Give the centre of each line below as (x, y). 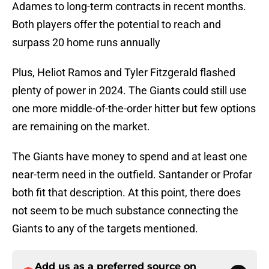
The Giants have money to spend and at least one (130, 157)
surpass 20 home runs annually (86, 43)
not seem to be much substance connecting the (125, 211)
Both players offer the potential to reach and (116, 25)
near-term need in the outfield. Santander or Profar (132, 175)
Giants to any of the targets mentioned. (105, 229)
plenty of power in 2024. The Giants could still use (129, 91)
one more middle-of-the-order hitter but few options (134, 109)
